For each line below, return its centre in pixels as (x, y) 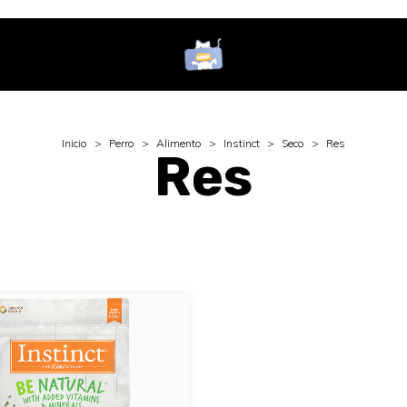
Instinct (242, 143)
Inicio (74, 143)
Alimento (179, 143)
